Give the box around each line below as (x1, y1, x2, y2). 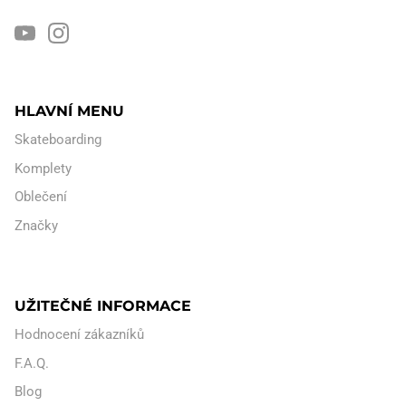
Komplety (14, 159, 72, 177)
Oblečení (14, 188, 67, 206)
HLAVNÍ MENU (14, 101, 124, 121)
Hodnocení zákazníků (14, 326, 144, 343)
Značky (14, 217, 58, 234)
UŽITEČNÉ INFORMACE (14, 296, 191, 315)
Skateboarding (14, 131, 101, 149)
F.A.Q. (14, 354, 49, 372)
